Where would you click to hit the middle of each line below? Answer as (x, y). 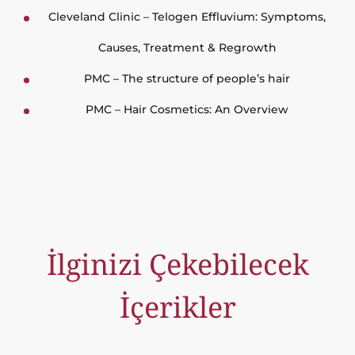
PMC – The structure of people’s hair (187, 78)
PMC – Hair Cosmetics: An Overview (187, 109)
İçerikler (177, 307)
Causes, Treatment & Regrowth (187, 48)
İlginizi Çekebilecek (177, 264)
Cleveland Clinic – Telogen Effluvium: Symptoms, (187, 17)
